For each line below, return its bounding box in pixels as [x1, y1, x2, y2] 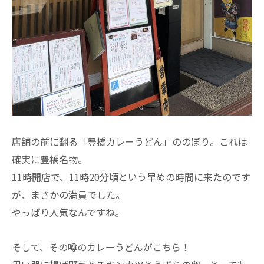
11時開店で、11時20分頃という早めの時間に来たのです [12, 170, 250, 184]
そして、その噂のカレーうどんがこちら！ [12, 240, 190, 255]
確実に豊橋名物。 [12, 152, 87, 167]
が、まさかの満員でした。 [12, 187, 125, 202]
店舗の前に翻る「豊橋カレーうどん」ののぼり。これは [12, 134, 247, 149]
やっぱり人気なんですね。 [12, 205, 124, 220]
